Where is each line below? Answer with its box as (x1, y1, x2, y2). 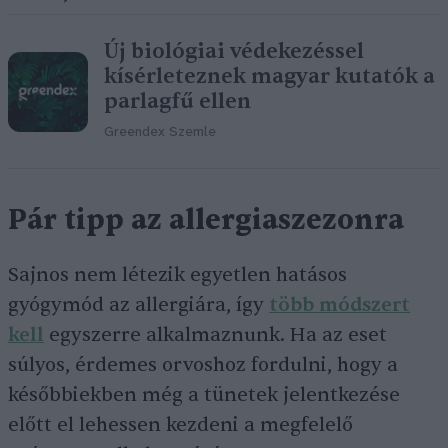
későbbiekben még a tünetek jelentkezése (8, 383, 400, 408)
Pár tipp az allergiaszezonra (8, 202, 404, 239)
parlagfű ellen (104, 88, 251, 116)
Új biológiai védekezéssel (104, 38, 364, 66)
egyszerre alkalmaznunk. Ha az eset (44, 323, 387, 348)
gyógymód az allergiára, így (8, 293, 269, 318)
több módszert (269, 293, 410, 318)
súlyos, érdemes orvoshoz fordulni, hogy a (8, 353, 398, 378)
